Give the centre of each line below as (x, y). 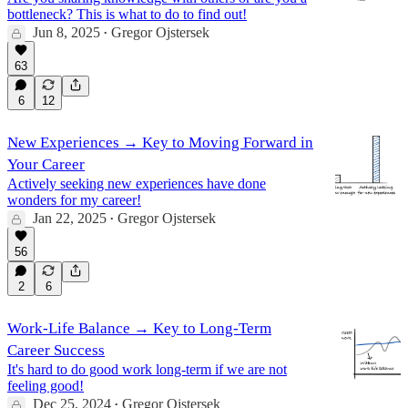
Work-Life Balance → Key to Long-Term (139, 328)
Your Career (46, 164)
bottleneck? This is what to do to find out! (127, 14)
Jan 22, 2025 (70, 218)
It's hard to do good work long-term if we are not (147, 369)
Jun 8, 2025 (66, 32)
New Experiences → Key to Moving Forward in (160, 142)
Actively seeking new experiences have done (137, 183)
